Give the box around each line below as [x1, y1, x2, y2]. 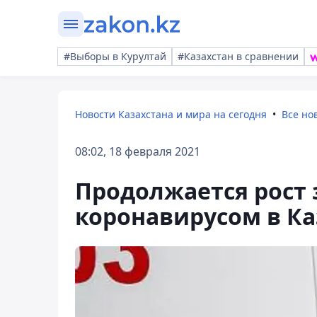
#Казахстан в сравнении [178, 50, 299, 63]
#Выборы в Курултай [64, 50, 166, 63]
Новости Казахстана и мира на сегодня [75, 108, 267, 121]
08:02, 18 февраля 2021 [75, 144, 200, 159]
